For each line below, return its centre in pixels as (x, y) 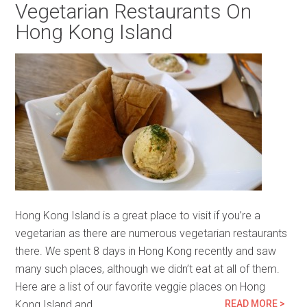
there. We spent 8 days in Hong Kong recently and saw (146, 251)
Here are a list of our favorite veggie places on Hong (140, 287)
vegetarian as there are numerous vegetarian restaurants (151, 233)
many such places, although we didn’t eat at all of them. (148, 269)
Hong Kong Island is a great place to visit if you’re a (138, 216)
